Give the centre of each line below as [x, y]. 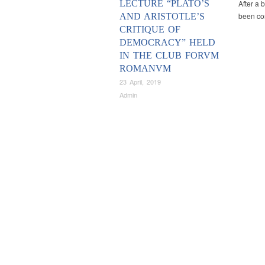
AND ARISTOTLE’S [162, 16]
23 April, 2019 [140, 82]
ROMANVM [145, 68]
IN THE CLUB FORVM [169, 55]
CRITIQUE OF [150, 29]
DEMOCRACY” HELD [167, 42]
